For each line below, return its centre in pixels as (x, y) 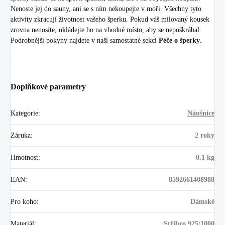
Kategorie (24, 113)
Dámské (202, 201)
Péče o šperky (179, 40)
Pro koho (24, 201)
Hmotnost (24, 157)
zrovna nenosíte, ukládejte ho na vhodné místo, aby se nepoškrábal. (106, 30)
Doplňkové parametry (48, 86)
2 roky (205, 135)
